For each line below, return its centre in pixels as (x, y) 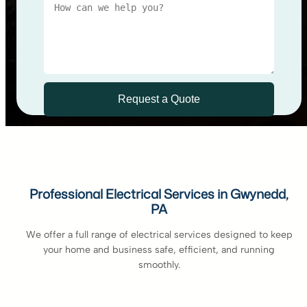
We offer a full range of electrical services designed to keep (159, 234)
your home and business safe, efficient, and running (159, 249)
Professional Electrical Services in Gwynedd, (159, 194)
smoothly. (159, 265)
